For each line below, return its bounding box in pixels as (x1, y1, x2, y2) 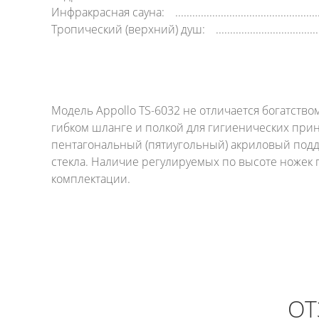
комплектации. (51, 171, 130, 187)
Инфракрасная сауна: (51, 4, 164, 20)
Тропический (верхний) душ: (51, 21, 205, 37)
